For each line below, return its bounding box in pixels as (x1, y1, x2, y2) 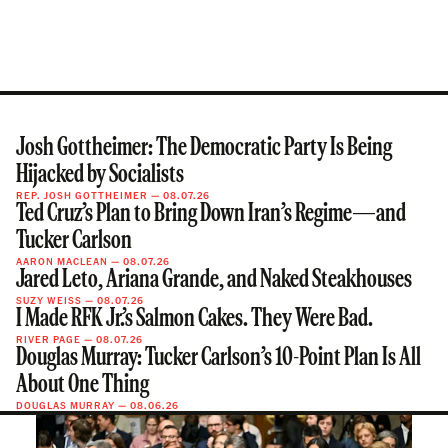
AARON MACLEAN (16, 255, 108, 268)
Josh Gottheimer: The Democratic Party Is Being (16, 136, 392, 162)
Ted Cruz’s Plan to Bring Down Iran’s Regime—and (16, 202, 406, 228)
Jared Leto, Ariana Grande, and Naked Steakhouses (16, 268, 412, 294)
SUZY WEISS (16, 294, 82, 307)
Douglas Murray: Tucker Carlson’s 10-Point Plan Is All (16, 346, 421, 372)
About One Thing (16, 373, 149, 399)
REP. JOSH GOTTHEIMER (16, 189, 148, 202)
